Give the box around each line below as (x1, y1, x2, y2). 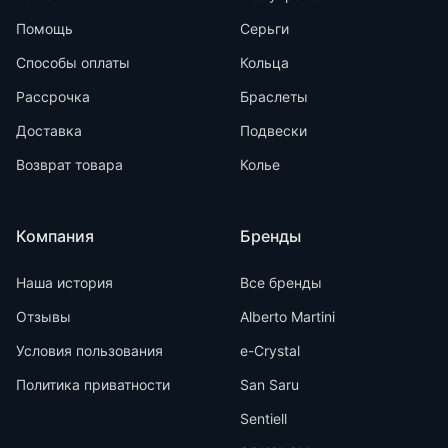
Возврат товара (16, 156, 123, 173)
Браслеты (240, 88, 308, 105)
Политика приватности (16, 376, 170, 393)
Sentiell (240, 410, 287, 427)
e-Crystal (240, 342, 300, 359)
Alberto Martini (240, 308, 335, 325)
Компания (16, 226, 94, 246)
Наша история (16, 274, 113, 291)
